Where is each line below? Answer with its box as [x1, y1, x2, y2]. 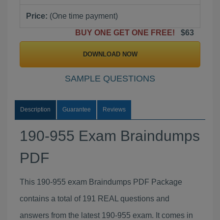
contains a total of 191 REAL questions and [20, 194, 169, 203]
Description [20, 106, 51, 113]
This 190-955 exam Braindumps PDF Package [20, 178, 182, 186]
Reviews [103, 106, 126, 113]
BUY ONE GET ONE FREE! [75, 28, 179, 37]
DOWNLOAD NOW [82, 51, 137, 58]
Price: [26, 12, 48, 20]
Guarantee [62, 106, 91, 113]
